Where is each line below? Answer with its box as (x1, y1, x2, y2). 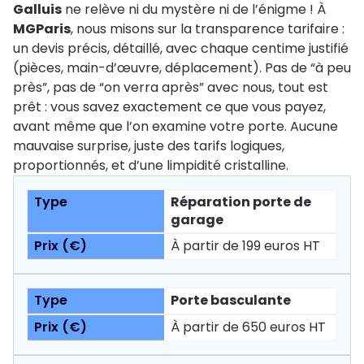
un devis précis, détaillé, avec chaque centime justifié (13, 39, 349, 58)
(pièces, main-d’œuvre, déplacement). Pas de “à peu (13, 58, 351, 78)
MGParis (13, 19, 71, 39)
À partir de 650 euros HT (171, 318, 326, 337)
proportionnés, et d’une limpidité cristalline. (13, 156, 288, 175)
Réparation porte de (171, 193, 311, 212)
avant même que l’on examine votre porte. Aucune (13, 117, 338, 136)
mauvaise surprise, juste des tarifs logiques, (13, 136, 284, 156)
